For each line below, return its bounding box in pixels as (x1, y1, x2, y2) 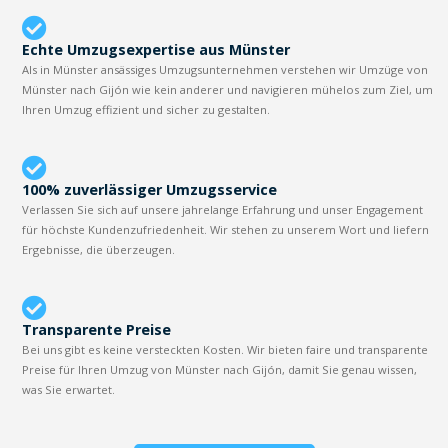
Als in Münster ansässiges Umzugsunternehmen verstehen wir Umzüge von (22, 61, 429, 77)
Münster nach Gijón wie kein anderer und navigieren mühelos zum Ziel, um (22, 81, 434, 97)
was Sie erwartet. (22, 381, 116, 397)
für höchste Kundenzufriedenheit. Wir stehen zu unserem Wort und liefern (22, 221, 430, 237)
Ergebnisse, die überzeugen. (22, 241, 176, 257)
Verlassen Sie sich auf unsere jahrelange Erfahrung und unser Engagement (22, 201, 424, 217)
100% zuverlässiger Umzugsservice (22, 179, 278, 199)
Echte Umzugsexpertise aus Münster (22, 39, 291, 59)
